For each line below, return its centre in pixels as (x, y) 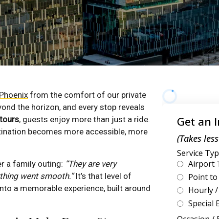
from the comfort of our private (87, 95)
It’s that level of (102, 176)
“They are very (91, 164)
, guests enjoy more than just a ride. (85, 120)
